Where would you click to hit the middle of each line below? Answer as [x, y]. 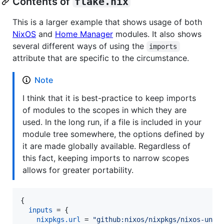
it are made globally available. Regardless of [106, 146]
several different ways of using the [79, 46]
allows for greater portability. [78, 170]
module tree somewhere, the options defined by [113, 134]
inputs [40, 210]
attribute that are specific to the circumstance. [101, 58]
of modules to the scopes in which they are [104, 110]
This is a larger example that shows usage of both [107, 22]
